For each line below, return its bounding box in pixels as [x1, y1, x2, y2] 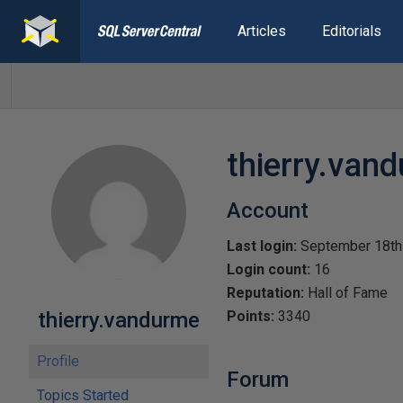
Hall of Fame [304, 284, 388, 301]
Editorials [321, 22, 381, 40]
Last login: [227, 237, 297, 255]
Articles [237, 22, 286, 40]
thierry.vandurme [38, 308, 200, 333]
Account [227, 198, 309, 223]
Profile [37, 353, 79, 370]
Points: [227, 308, 274, 325]
